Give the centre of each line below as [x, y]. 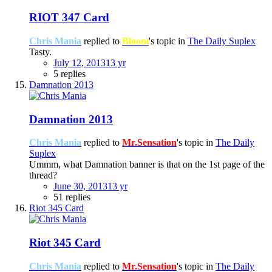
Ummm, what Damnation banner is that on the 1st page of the [147, 165]
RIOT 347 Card [69, 18]
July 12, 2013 [80, 63]
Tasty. [40, 52]
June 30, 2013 [80, 186]
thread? [43, 175]
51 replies [72, 197]
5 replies [70, 73]
